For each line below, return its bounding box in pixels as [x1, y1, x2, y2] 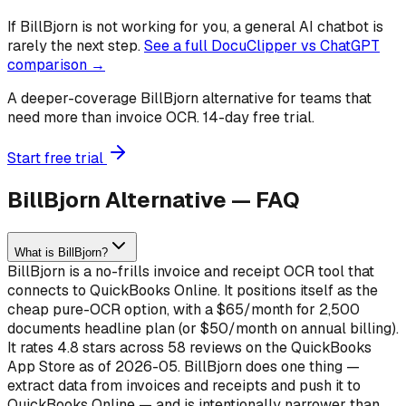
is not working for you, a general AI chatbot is [78, 17, 383, 37]
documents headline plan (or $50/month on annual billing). [7, 319, 399, 339]
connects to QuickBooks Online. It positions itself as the [7, 281, 378, 301]
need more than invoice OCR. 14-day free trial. [7, 108, 314, 128]
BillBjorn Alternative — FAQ [7, 186, 300, 215]
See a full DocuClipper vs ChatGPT [144, 36, 380, 56]
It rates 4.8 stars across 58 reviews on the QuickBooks [7, 338, 372, 358]
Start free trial [7, 149, 107, 169]
